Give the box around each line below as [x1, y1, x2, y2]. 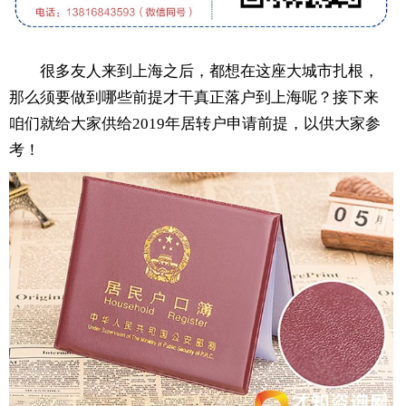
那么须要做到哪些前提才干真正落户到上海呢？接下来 [9, 88, 379, 106]
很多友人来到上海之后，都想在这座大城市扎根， [39, 62, 379, 80]
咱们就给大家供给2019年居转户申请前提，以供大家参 [9, 114, 381, 132]
